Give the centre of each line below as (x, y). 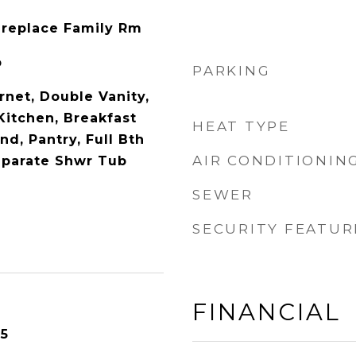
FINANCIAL (267, 312)
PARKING (232, 71)
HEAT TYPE (241, 126)
